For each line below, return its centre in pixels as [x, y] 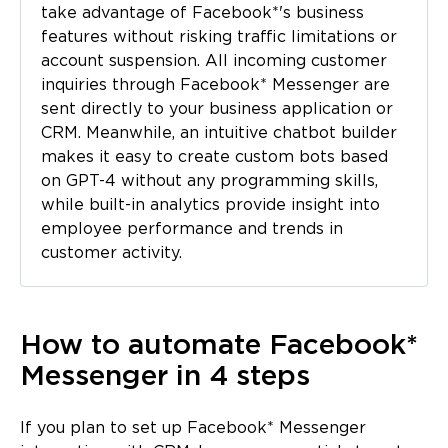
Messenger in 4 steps [165, 376]
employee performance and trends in [192, 229]
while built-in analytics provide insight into [210, 205]
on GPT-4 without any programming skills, [209, 181]
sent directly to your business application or [217, 109]
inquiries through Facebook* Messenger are [215, 85]
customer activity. [111, 253]
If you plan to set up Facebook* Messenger [193, 428]
